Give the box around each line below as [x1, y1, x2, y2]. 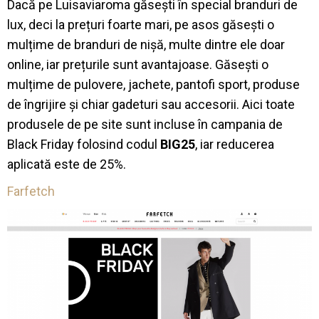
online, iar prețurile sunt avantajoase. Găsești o [7, 57, 268, 73]
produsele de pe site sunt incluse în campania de [7, 117, 283, 132]
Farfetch [7, 184, 55, 199]
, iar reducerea [195, 137, 274, 152]
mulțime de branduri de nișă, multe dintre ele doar [7, 37, 285, 53]
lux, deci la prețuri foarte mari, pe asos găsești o [7, 17, 274, 33]
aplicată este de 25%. [7, 157, 126, 172]
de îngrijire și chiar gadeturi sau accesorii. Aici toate [7, 97, 295, 113]
